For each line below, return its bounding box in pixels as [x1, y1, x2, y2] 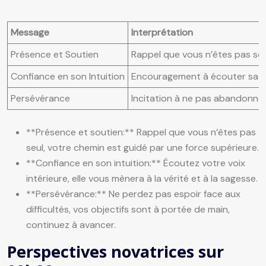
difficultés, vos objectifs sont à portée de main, [26, 202, 230, 216]
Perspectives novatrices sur [7, 240, 224, 262]
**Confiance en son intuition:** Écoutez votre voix [26, 156, 245, 169]
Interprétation [131, 26, 193, 39]
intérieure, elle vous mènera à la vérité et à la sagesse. [26, 172, 258, 185]
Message [11, 26, 49, 39]
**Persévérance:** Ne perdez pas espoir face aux [26, 187, 240, 200]
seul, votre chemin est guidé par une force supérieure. [26, 141, 259, 154]
